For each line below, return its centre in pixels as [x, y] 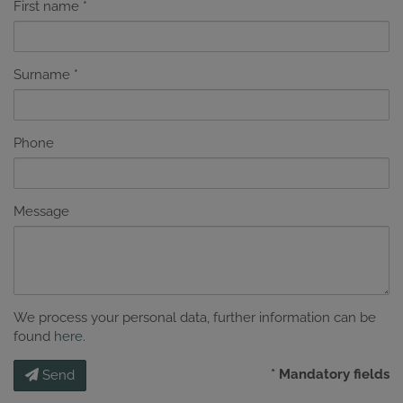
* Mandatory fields [330, 374]
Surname [42, 74]
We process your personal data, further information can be [195, 317]
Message [41, 211]
